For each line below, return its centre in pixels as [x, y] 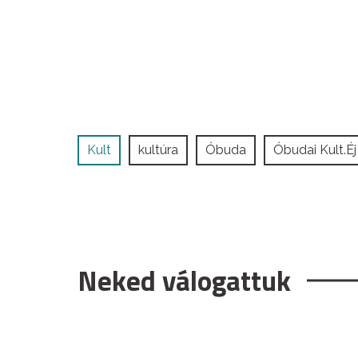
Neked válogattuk [184, 280]
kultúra [158, 149]
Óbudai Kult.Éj [315, 149]
